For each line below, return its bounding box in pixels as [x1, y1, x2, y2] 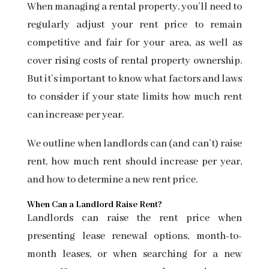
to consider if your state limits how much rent [26, 91, 243, 104]
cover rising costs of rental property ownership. [26, 55, 243, 68]
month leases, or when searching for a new [26, 248, 243, 261]
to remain [195, 19, 243, 32]
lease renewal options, [82, 230, 190, 243]
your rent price [111, 19, 188, 32]
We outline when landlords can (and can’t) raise [26, 138, 243, 151]
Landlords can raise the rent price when [26, 212, 243, 225]
